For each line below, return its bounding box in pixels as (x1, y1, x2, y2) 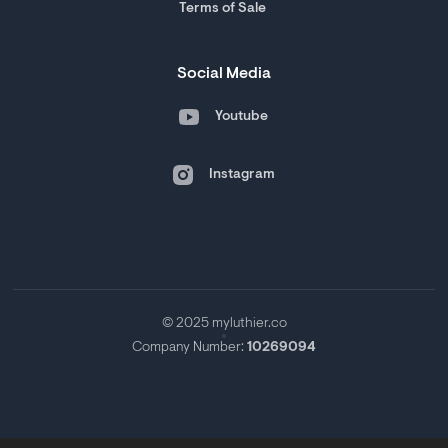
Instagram (208, 167, 275, 182)
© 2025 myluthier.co (161, 316, 287, 331)
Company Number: (132, 340, 244, 355)
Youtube (215, 109, 268, 124)
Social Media (177, 65, 271, 82)
